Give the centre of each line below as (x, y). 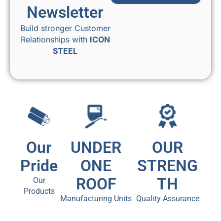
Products (39, 191)
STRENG (168, 166)
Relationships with (55, 40)
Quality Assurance (167, 198)
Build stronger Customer (65, 28)
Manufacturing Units (96, 198)
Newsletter (65, 13)
